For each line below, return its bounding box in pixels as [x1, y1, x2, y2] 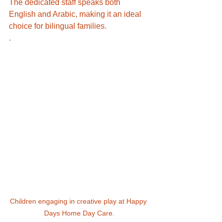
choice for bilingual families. [9, 22, 109, 30]
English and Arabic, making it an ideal [9, 10, 143, 18]
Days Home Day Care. [44, 209, 114, 217]
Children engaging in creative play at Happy [10, 197, 149, 205]
